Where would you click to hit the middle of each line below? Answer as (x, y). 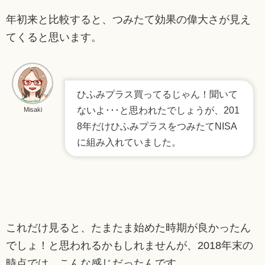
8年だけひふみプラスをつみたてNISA (157, 126)
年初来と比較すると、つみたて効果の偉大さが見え (128, 19)
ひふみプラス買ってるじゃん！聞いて (157, 94)
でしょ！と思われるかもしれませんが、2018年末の (130, 245)
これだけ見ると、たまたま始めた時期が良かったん (128, 227)
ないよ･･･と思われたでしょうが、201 (158, 110)
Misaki (33, 109)
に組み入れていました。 (129, 142)
